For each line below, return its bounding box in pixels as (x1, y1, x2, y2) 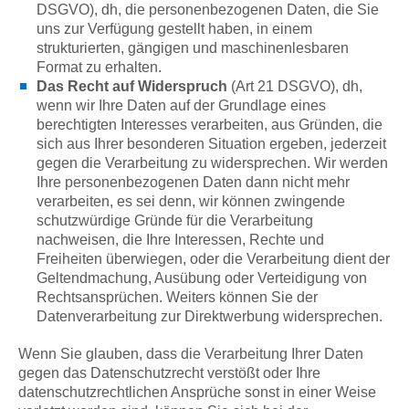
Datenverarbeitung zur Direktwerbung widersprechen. (37, 309, 383, 324)
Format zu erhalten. (37, 59, 162, 75)
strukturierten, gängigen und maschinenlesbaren (37, 40, 349, 56)
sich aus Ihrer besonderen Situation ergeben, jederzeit (37, 136, 386, 152)
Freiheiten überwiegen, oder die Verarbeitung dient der (37, 251, 390, 267)
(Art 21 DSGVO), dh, (227, 79, 362, 94)
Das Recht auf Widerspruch (37, 79, 227, 94)
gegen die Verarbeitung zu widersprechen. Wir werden (37, 155, 388, 171)
